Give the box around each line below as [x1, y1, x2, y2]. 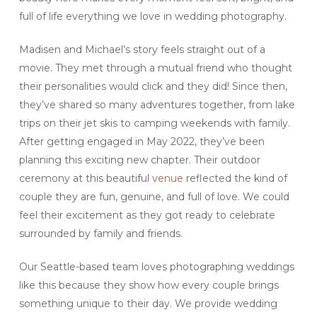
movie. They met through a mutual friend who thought [18, 62, 292, 75]
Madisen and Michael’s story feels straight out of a [18, 43, 265, 57]
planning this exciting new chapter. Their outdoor [18, 154, 260, 167]
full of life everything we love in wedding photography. [18, 10, 287, 23]
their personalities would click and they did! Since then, [18, 80, 287, 93]
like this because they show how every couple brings [18, 279, 279, 292]
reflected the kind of [183, 172, 287, 185]
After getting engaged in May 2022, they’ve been [18, 135, 265, 149]
